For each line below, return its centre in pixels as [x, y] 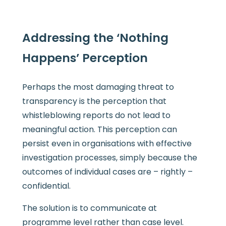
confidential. [46, 186]
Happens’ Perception [85, 58]
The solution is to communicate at [89, 208]
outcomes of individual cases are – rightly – [107, 172]
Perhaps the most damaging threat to [98, 87]
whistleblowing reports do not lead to [96, 115]
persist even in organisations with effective [107, 143]
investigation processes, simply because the [109, 157]
